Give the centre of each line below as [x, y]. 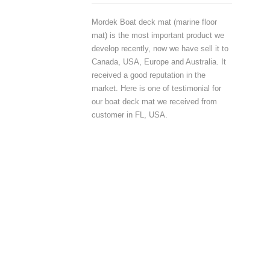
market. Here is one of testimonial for [156, 88]
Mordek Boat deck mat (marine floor [154, 22]
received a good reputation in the [149, 75]
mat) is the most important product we [158, 35]
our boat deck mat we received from [154, 102]
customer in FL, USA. [130, 115]
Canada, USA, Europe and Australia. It [159, 62]
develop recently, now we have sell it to [160, 49]
